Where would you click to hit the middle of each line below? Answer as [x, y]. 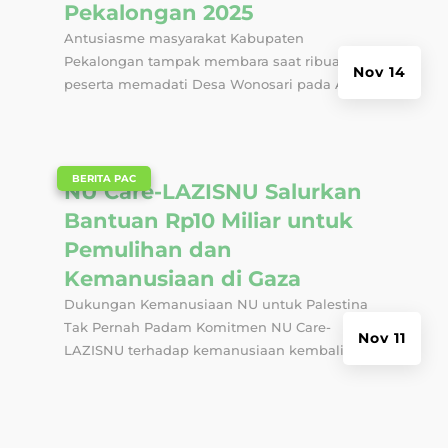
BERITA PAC [103, 178]
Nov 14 [380, 72]
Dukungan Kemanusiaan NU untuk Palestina [215, 303]
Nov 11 [382, 337]
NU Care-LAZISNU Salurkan [212, 191]
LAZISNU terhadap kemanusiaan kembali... [208, 349]
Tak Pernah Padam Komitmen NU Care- [197, 326]
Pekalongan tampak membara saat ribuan [206, 61]
